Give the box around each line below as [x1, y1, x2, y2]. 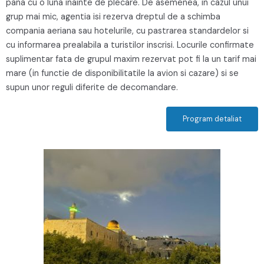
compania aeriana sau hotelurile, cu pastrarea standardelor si [6, 25, 249, 37]
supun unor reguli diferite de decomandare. [6, 81, 178, 93]
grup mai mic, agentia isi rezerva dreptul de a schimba [6, 11, 220, 22]
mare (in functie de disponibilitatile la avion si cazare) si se [6, 67, 239, 79]
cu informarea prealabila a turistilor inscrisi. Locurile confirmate [6, 39, 254, 51]
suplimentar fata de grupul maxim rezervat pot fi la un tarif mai [6, 53, 256, 65]
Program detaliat [183, 113, 242, 124]
